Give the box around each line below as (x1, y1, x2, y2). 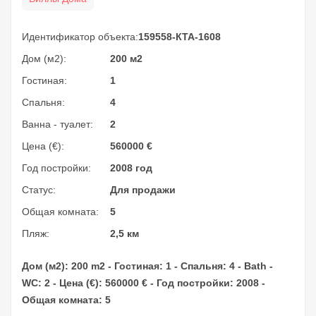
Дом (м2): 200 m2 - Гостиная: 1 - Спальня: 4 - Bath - (22, 260, 273, 272)
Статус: (22, 183, 56, 195)
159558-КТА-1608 (138, 30, 221, 42)
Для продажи (110, 183, 176, 195)
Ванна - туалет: (22, 118, 93, 130)
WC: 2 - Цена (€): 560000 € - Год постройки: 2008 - (22, 276, 265, 288)
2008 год (110, 162, 152, 174)
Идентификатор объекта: (22, 30, 138, 42)
